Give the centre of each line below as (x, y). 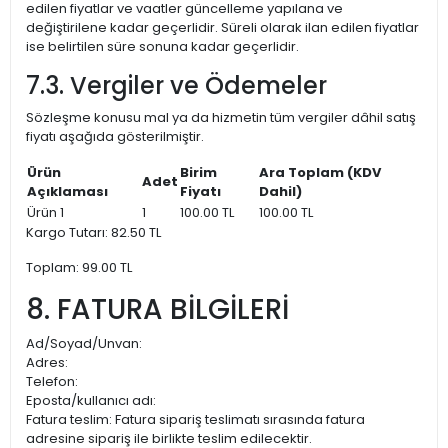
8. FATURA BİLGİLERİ (157, 309)
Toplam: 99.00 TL (79, 267)
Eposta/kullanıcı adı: (91, 400)
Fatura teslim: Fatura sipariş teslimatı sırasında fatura (195, 419)
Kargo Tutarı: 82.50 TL (93, 232)
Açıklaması (67, 191)
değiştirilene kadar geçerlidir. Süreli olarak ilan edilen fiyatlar (222, 27)
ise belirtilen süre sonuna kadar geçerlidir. (162, 46)
